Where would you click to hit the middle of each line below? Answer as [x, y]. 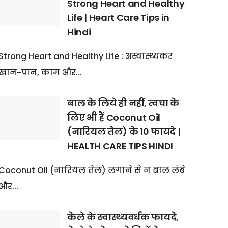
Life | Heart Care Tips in [118, 18]
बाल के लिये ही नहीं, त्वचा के [123, 103]
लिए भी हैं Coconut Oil [114, 118]
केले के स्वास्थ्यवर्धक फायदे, [123, 217]
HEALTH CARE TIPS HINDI [120, 146]
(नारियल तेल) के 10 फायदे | [124, 132]
